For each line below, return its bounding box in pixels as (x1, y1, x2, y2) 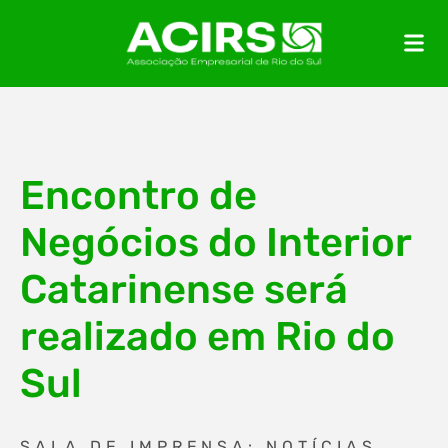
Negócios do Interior (20, 219, 411, 266)
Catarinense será (20, 266, 348, 313)
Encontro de (20, 172, 257, 219)
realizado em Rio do (20, 313, 395, 360)
